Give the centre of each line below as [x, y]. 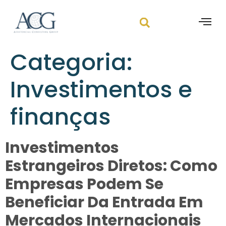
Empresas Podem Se [84, 184]
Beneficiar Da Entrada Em [104, 202]
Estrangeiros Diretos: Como [111, 166]
